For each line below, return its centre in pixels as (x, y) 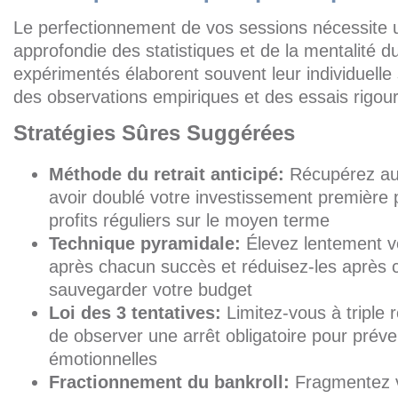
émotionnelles (103, 359)
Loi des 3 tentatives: (135, 313)
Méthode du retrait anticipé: (167, 174)
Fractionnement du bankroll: (169, 382)
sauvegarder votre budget (151, 290)
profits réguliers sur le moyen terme (189, 220)
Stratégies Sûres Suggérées (154, 133)
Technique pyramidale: (145, 243)
